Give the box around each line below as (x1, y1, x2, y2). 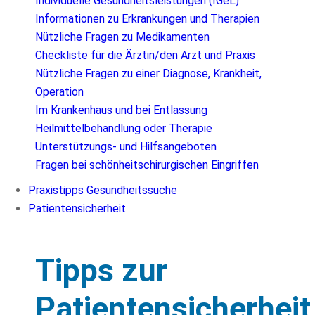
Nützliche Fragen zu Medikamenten (35, 30, 210, 44)
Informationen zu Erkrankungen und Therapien (35, 12, 259, 26)
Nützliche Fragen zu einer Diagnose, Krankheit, (35, 67, 262, 81)
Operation (35, 85, 84, 99)
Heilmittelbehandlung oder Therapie (35, 122, 212, 136)
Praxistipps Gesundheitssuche (28, 184, 177, 198)
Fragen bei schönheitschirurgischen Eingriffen (35, 158, 259, 172)
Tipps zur (35, 251, 167, 289)
